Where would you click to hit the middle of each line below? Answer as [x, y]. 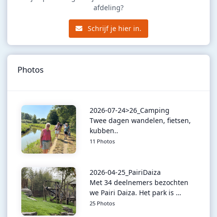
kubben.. [104, 131]
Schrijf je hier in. [114, 29]
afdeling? [108, 7]
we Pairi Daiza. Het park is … [135, 193]
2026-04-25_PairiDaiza [125, 172]
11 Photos [102, 141]
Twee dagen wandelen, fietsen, [140, 121]
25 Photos [102, 203]
